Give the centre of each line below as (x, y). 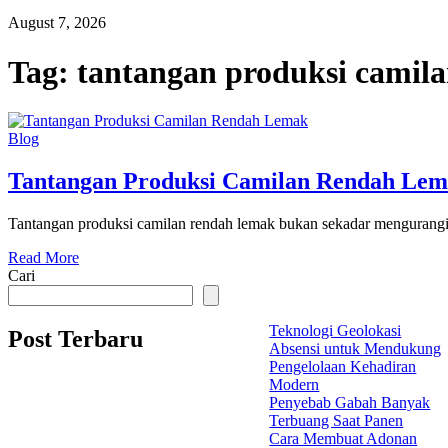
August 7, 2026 (57, 23)
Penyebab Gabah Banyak (350, 403)
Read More (43, 258)
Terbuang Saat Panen (336, 421)
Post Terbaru (75, 338)
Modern (294, 385)
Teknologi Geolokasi (335, 331)
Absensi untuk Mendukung (355, 349)
